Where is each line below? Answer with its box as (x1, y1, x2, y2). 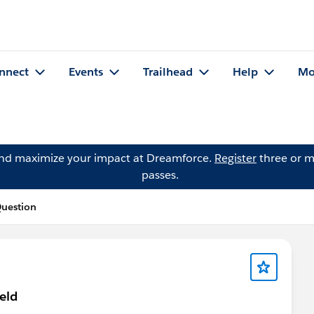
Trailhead (143, 64, 193, 80)
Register (214, 151, 257, 165)
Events (69, 64, 103, 80)
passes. (141, 168, 179, 182)
